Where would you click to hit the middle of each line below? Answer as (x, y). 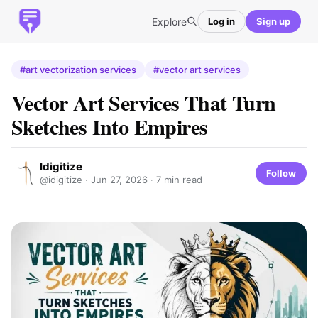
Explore (169, 21)
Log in (221, 21)
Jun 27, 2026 (119, 180)
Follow (281, 173)
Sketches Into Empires (110, 126)
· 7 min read (175, 180)
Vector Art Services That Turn (144, 102)
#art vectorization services (78, 70)
